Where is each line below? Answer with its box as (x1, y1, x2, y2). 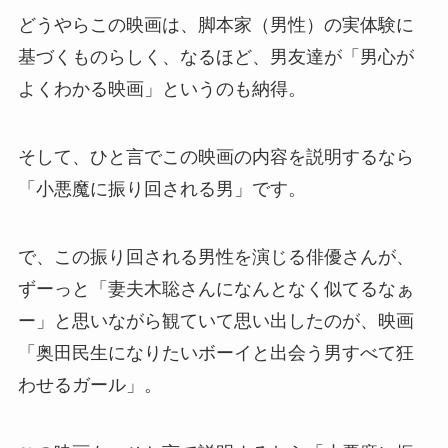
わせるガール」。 (17, 374, 162, 395)
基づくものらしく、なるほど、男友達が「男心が (17, 47, 414, 68)
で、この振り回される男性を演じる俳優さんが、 (17, 246, 414, 267)
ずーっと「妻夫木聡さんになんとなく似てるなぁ (17, 278, 414, 299)
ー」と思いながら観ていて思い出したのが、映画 (17, 310, 414, 331)
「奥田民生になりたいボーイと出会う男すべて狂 (17, 342, 414, 363)
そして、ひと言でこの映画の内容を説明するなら (17, 147, 414, 167)
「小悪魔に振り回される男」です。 (17, 179, 306, 199)
